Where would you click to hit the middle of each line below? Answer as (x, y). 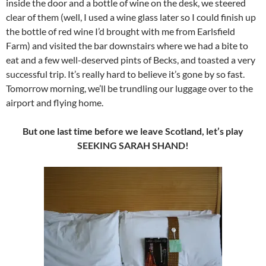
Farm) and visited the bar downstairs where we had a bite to (127, 46)
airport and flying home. (55, 103)
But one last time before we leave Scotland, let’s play (133, 131)
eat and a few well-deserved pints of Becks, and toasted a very (131, 60)
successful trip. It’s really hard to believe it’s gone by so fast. (125, 74)
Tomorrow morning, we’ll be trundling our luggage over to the (129, 88)
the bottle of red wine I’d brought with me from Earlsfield (121, 31)
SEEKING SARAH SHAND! (133, 145)
